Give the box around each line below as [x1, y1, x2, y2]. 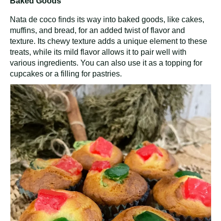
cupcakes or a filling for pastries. [10, 69, 122, 78]
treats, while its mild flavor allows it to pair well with [10, 47, 186, 56]
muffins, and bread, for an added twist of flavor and [10, 26, 185, 35]
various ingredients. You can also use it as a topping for [10, 58, 202, 67]
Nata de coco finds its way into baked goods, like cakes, [10, 15, 204, 24]
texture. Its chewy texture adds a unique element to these [10, 37, 207, 45]
